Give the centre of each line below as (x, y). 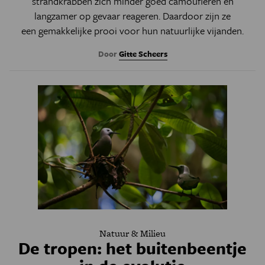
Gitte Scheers (143, 54)
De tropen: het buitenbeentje (132, 248)
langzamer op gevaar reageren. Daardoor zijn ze (132, 15)
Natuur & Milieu (132, 233)
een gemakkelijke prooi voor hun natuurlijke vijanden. (132, 30)
